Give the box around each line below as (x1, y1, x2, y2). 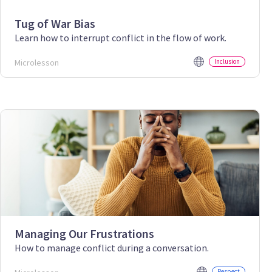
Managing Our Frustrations (15, 225, 154, 241)
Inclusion (214, 56, 240, 66)
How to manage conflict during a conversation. (15, 241, 209, 254)
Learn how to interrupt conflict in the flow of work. (15, 31, 226, 44)
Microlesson (15, 56, 59, 68)
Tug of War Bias (15, 15, 95, 31)
